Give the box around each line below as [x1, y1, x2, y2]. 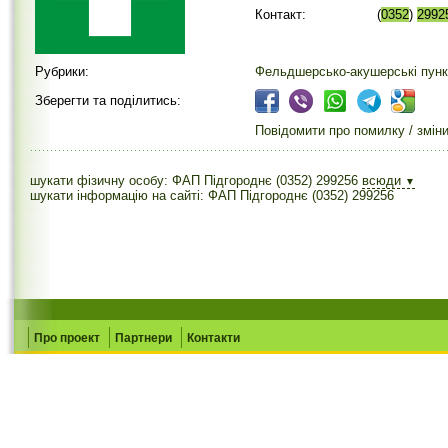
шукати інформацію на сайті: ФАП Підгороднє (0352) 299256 [30, 188, 394, 203]
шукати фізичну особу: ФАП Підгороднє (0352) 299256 [30, 173, 358, 188]
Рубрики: [35, 64, 89, 79]
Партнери [115, 331, 172, 345]
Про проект [34, 331, 100, 345]
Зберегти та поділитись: [35, 93, 181, 108]
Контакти [187, 331, 240, 345]
